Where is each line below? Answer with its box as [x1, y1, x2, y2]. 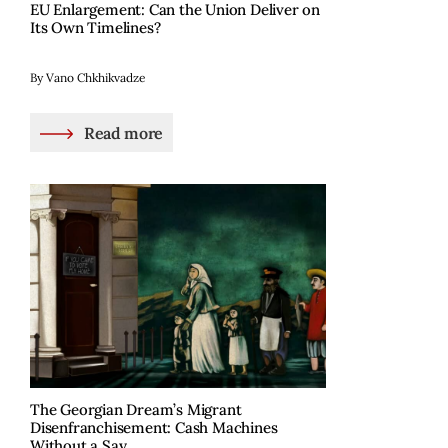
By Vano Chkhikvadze [30, 70, 146, 86]
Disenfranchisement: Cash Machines [30, 417, 278, 437]
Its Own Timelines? [30, 18, 161, 38]
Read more [83, 122, 163, 143]
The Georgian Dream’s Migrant [30, 399, 242, 419]
